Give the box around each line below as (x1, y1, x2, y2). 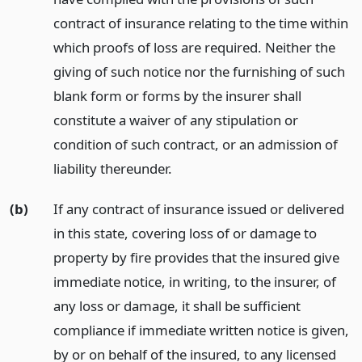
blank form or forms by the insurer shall (53, 86, 301, 105)
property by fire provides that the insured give (53, 248, 339, 267)
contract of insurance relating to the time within (53, 13, 348, 32)
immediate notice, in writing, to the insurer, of (53, 272, 336, 292)
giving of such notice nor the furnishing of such (53, 61, 345, 81)
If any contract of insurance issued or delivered (53, 200, 344, 219)
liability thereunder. (53, 158, 172, 178)
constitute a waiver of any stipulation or (53, 110, 298, 129)
